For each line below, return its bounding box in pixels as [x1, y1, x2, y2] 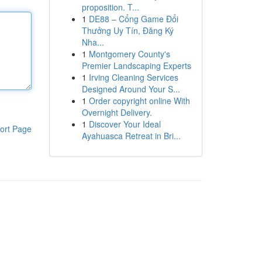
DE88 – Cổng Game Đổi [88, 13, 178, 25]
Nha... [81, 36, 104, 48]
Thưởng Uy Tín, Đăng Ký [81, 25, 174, 36]
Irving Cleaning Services [88, 71, 178, 83]
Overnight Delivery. [81, 106, 152, 118]
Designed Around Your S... [81, 83, 180, 95]
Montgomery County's [88, 48, 170, 60]
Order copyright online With [88, 95, 190, 106]
